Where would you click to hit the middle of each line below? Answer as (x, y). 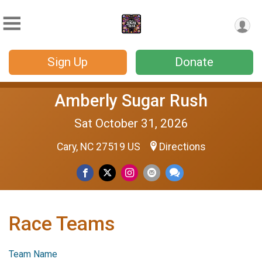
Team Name (33, 254)
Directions (182, 147)
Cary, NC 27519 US (99, 147)
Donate (194, 62)
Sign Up (68, 62)
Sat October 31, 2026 (131, 123)
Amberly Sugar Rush (131, 101)
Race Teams (62, 224)
